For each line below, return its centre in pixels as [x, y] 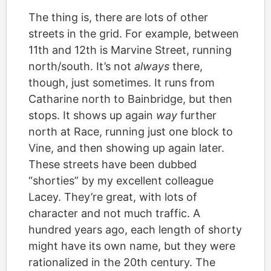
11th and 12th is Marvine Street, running [130, 50]
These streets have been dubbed [113, 164]
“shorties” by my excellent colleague [121, 180]
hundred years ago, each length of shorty [135, 229]
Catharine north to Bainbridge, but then [130, 99]
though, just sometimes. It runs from [122, 82]
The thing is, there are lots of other [118, 17]
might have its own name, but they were [132, 246]
